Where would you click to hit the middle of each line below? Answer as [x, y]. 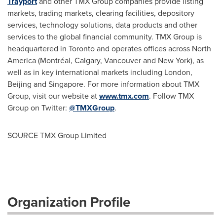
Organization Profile [69, 202]
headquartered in [38, 49]
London [177, 72]
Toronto [82, 49]
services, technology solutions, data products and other [102, 25]
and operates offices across [143, 49]
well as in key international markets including [86, 72]
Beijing [19, 84]
